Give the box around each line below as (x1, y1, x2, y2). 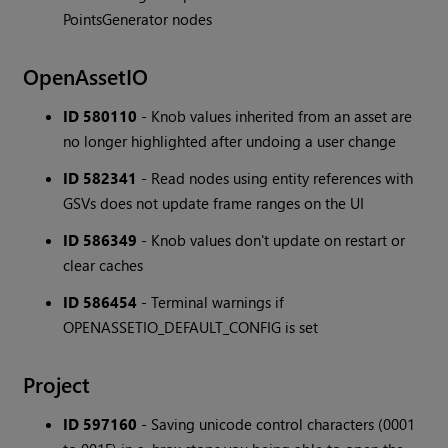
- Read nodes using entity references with (137, 168, 414, 189)
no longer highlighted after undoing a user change (63, 131, 397, 152)
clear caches (63, 255, 144, 276)
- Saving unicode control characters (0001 (137, 414, 416, 435)
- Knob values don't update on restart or (137, 230, 406, 251)
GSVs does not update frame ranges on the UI (63, 193, 365, 214)
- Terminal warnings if (137, 292, 285, 313)
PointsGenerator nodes (63, 9, 213, 30)
